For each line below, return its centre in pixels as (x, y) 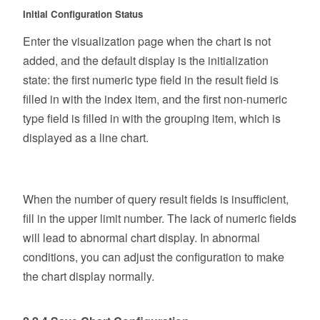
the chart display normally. (89, 276)
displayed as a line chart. (86, 137)
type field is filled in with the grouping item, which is (152, 118)
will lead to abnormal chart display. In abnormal (141, 237)
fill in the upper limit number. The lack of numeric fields (160, 218)
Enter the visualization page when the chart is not (147, 41)
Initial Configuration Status (83, 14)
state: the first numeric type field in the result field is (151, 79)
